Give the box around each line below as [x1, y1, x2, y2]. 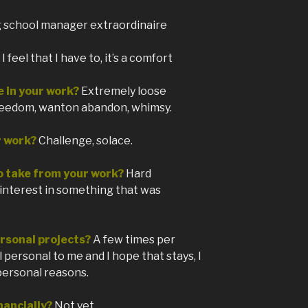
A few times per [93, 233, 175, 247]
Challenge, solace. [38, 134, 133, 148]
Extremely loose [81, 85, 166, 98]
